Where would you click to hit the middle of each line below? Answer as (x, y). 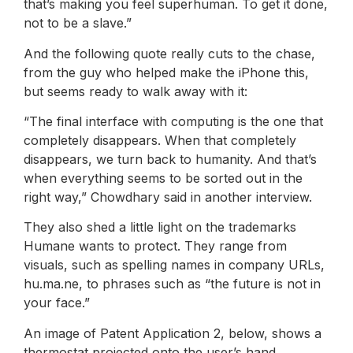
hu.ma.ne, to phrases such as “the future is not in (172, 284)
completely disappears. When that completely (160, 141)
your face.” (57, 303)
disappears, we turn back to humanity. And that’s (170, 160)
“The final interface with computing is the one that (173, 122)
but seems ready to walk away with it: (136, 91)
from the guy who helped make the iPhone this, (166, 72)
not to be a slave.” (78, 23)
